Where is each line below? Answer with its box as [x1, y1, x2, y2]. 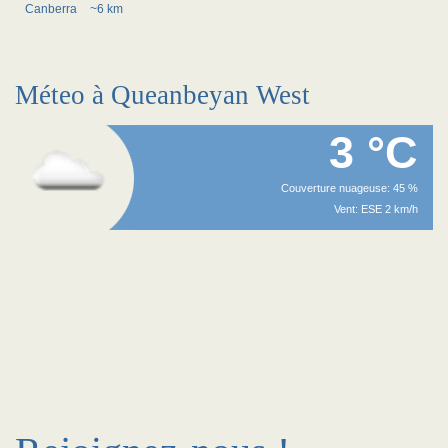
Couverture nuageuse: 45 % [281, 182, 418, 194]
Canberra [25, 2, 80, 16]
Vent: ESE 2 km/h [334, 203, 418, 215]
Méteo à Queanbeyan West [15, 80, 310, 110]
